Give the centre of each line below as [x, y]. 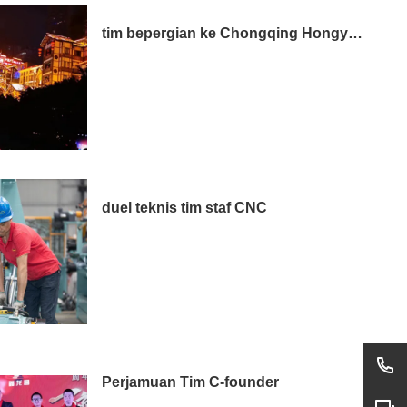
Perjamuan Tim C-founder [190, 382]
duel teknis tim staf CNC [184, 208]
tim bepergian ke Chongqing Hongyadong [355, 34]
